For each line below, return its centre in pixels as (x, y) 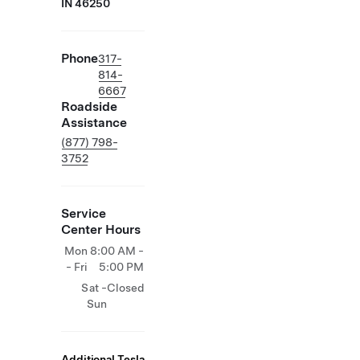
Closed (125, 288)
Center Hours (101, 229)
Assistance (94, 123)
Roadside (89, 106)
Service (84, 213)
